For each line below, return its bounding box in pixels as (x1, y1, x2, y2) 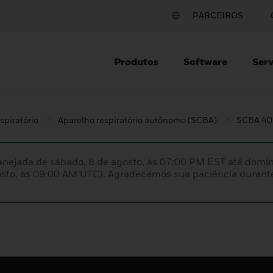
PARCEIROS (193, 10, 243, 20)
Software (183, 55, 227, 68)
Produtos (114, 55, 158, 68)
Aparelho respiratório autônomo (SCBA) (58, 115, 217, 125)
